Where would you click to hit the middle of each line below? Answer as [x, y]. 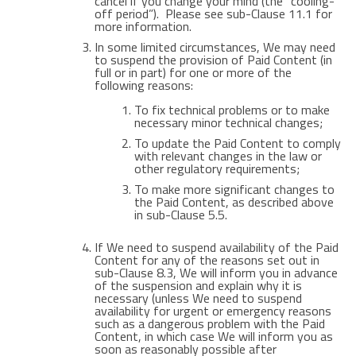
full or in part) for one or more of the [193, 72]
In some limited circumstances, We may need [215, 47]
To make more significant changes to [234, 189]
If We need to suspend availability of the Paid [216, 247]
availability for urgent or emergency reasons [213, 311]
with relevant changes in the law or [228, 156]
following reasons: [143, 85]
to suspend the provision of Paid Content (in [213, 60]
